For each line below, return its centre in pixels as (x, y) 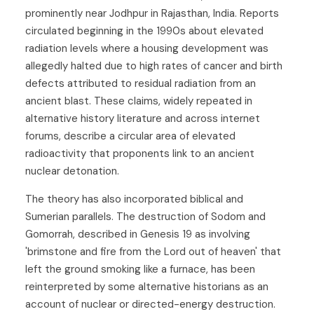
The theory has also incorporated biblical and (134, 199)
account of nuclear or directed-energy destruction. (150, 304)
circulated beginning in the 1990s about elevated (144, 30)
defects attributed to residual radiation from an (141, 83)
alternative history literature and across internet (143, 118)
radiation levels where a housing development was (147, 48)
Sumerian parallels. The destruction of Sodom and (145, 216)
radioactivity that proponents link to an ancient (140, 153)
